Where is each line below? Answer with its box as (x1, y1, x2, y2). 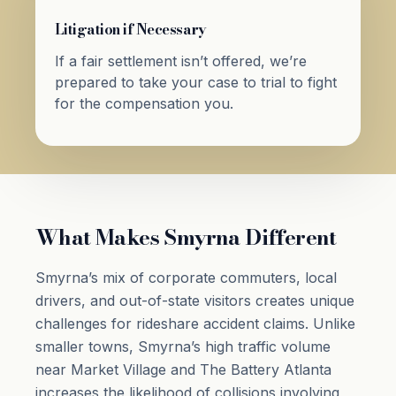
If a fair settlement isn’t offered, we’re (54, 51, 307, 70)
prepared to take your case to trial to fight (54, 72, 337, 91)
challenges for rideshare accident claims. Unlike (35, 314, 355, 332)
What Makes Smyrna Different (35, 220, 337, 254)
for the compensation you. (54, 94, 233, 112)
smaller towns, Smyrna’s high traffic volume (35, 337, 331, 355)
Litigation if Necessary (54, 18, 207, 40)
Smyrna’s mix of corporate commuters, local (35, 268, 337, 286)
